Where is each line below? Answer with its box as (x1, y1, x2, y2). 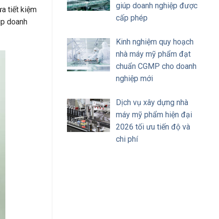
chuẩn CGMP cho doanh (116, 62, 197, 71)
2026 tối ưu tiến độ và (116, 122, 190, 131)
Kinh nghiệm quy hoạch (116, 37, 194, 46)
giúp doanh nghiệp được (116, 1, 197, 10)
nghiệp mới (116, 74, 153, 83)
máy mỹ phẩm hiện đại (116, 110, 192, 119)
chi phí (116, 134, 138, 144)
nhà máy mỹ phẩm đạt (116, 49, 191, 59)
